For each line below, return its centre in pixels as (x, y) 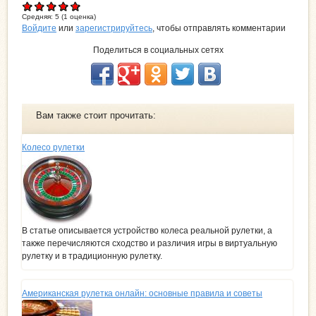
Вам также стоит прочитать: (96, 115)
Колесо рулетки (53, 147)
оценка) (82, 16)
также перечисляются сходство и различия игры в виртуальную (150, 243)
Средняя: (38, 16)
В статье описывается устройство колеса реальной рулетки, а (147, 230)
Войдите (39, 28)
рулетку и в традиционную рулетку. (92, 256)
